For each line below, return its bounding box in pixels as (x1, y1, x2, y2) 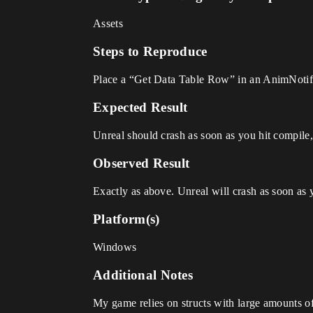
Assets (93, 17, 123, 29)
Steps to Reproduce (93, 44, 208, 59)
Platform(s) (93, 212, 160, 226)
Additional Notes (93, 268, 194, 282)
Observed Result (93, 156, 190, 170)
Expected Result (93, 100, 188, 115)
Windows (93, 241, 137, 253)
